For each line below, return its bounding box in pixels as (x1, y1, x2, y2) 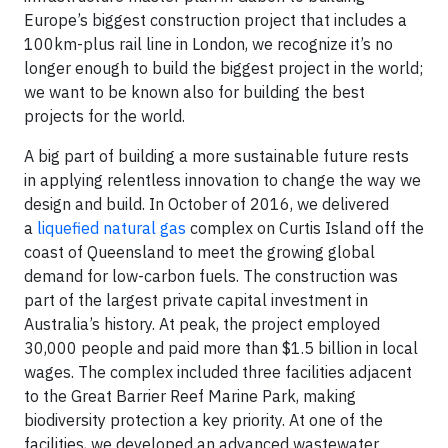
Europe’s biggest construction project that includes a (24, 9, 407, 30)
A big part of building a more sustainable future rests (24, 145, 409, 166)
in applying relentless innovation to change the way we (24, 169, 421, 190)
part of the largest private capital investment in (24, 289, 368, 310)
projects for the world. (24, 105, 185, 126)
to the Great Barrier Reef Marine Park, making (24, 385, 356, 406)
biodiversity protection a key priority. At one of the (24, 409, 383, 430)
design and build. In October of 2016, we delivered (24, 193, 389, 214)
